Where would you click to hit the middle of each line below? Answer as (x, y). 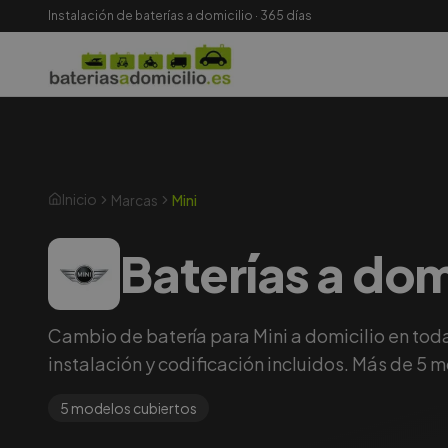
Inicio (79, 199)
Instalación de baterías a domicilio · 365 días (180, 15)
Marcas (134, 199)
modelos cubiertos (133, 408)
